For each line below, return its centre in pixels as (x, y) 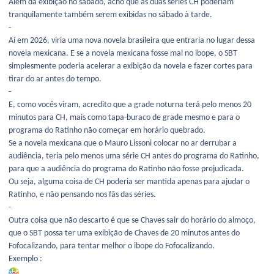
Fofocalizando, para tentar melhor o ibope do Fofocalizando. (112, 246)
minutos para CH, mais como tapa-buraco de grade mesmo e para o (124, 118)
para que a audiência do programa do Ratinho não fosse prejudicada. (126, 169)
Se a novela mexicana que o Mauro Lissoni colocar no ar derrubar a (123, 144)
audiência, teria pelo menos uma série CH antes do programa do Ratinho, (134, 157)
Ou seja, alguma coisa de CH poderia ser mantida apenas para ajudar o (129, 182)
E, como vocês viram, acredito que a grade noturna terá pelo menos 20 (130, 105)
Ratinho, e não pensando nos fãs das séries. (82, 195)
